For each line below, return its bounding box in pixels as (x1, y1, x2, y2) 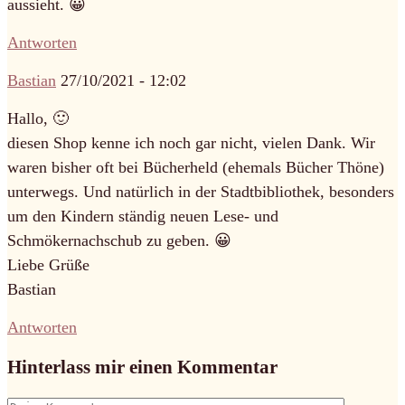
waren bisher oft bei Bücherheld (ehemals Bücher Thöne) (7, 157, 384, 176)
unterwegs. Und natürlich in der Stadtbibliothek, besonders (7, 182, 394, 201)
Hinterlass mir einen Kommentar (7, 355, 278, 378)
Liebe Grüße (7, 255, 89, 274)
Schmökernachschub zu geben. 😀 (7, 231, 231, 250)
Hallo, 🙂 (7, 108, 69, 127)
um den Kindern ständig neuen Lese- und (7, 206, 278, 225)
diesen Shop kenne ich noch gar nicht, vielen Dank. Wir (7, 133, 375, 152)
